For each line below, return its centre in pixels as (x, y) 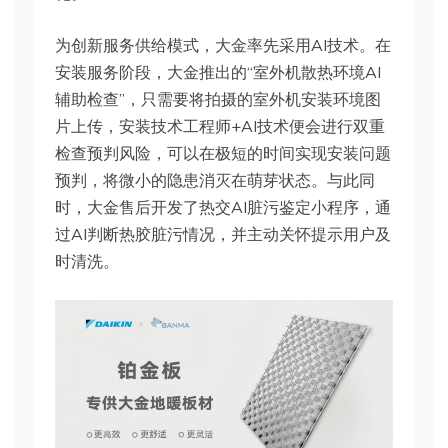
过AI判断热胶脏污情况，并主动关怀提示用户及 (223, 233)
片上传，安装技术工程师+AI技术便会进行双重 (220, 125)
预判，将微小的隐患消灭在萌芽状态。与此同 (215, 179)
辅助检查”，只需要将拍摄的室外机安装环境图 (218, 98)
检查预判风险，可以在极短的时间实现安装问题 (223, 152)
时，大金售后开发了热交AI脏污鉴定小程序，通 (223, 206)
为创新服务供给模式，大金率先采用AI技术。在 (223, 44)
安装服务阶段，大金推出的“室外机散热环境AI (218, 71)
